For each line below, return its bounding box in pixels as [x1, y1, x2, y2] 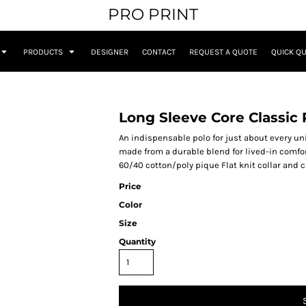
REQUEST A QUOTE [189, 47, 258, 57]
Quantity [119, 236, 156, 247]
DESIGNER [91, 47, 128, 57]
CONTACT [142, 47, 176, 57]
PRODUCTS [23, 47, 65, 57]
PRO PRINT [108, 5, 198, 24]
